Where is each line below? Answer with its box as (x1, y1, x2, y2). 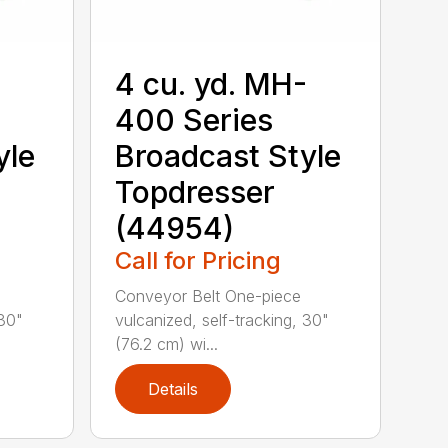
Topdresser (115, 173, 276, 210)
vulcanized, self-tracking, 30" (115, 309, 330, 330)
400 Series (115, 101, 274, 138)
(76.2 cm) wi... (115, 333, 219, 354)
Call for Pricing (115, 245, 282, 275)
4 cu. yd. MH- (115, 65, 308, 102)
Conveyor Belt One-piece (115, 285, 302, 306)
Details (148, 378, 199, 399)
